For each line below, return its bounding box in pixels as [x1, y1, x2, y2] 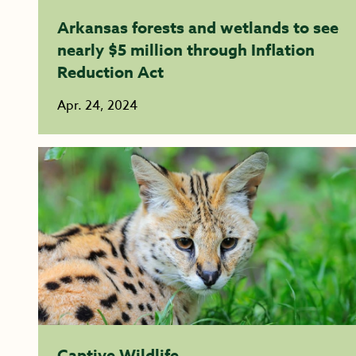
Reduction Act [57, 61, 168, 83]
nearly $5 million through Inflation [57, 39, 315, 60]
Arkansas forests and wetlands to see [57, 17, 339, 38]
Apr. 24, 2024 [57, 96, 137, 115]
